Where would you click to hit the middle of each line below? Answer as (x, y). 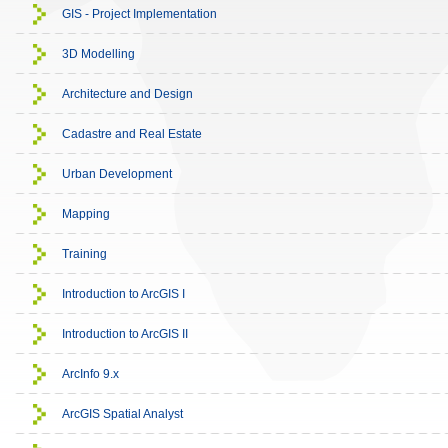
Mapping (86, 214)
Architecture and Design (127, 94)
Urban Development (117, 174)
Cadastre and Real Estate (132, 134)
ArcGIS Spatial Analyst (122, 414)
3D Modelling (98, 54)
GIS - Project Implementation (139, 14)
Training (84, 254)
